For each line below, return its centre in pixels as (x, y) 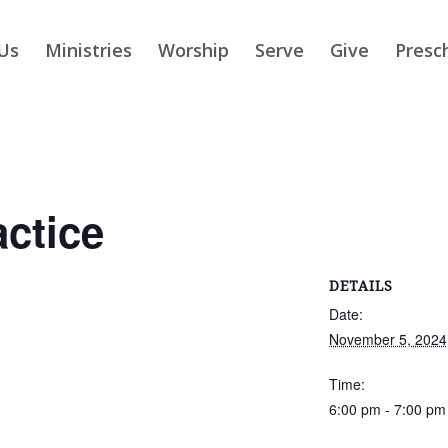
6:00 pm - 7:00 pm (387, 409)
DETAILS (360, 286)
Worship (194, 50)
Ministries (89, 50)
